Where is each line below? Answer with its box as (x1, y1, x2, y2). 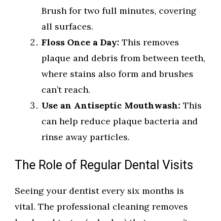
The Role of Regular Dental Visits (15, 156, 193, 175)
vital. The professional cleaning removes (15, 201, 188, 213)
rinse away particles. (41, 131, 130, 143)
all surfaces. (41, 21, 93, 33)
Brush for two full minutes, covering (41, 5, 196, 17)
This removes (119, 37, 179, 48)
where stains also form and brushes (41, 68, 193, 80)
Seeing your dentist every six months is (15, 185, 184, 197)
